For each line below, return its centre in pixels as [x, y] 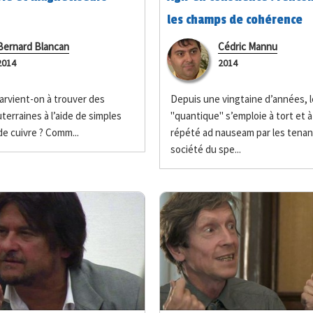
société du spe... [205, 150]
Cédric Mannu [247, 47]
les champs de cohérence [234, 20]
